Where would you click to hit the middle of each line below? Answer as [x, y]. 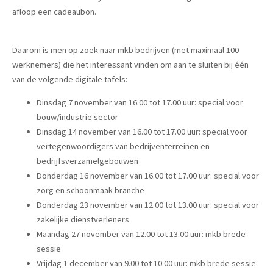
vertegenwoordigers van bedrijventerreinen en [123, 147]
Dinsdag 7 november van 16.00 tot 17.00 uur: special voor [140, 103]
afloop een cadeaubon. [54, 12]
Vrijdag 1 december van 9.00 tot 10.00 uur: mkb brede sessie [146, 264]
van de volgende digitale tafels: [70, 79]
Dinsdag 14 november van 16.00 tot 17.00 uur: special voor [142, 132]
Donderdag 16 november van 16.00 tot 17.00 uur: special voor [148, 176]
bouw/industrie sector [77, 117]
